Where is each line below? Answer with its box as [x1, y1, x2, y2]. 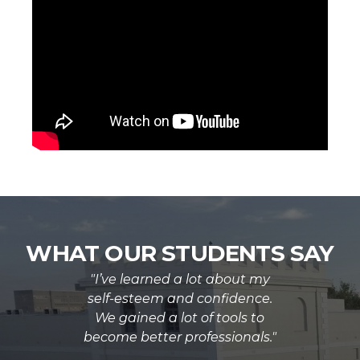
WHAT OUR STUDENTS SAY [26, 239, 334, 267]
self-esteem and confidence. [87, 290, 272, 306]
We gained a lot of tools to [95, 309, 265, 325]
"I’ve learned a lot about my [89, 271, 270, 287]
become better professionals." [83, 329, 276, 345]
